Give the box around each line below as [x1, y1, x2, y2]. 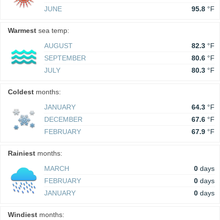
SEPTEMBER [44, 54, 86, 62]
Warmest [8, 27, 36, 34]
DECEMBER [44, 115, 82, 123]
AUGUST [44, 42, 73, 50]
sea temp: [36, 27, 69, 34]
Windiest [8, 211, 37, 219]
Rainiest [8, 149, 35, 157]
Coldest [8, 88, 34, 96]
